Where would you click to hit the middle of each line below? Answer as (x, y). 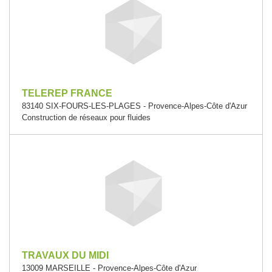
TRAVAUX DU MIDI (65, 255)
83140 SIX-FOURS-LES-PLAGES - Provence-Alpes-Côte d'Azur (134, 106)
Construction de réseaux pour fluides (86, 117)
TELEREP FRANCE (67, 93)
